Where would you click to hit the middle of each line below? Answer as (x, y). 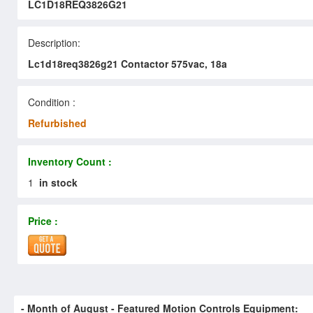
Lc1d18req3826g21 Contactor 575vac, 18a (128, 63)
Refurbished (57, 123)
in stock (58, 182)
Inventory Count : (70, 161)
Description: (54, 42)
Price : (43, 220)
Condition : (52, 102)
